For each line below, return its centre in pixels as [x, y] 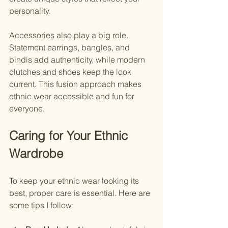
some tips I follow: [41, 205]
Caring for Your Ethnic [70, 136]
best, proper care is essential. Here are [81, 193]
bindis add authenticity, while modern [78, 60]
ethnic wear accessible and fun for [73, 96]
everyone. [27, 109]
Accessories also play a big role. [70, 35]
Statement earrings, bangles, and [70, 48]
